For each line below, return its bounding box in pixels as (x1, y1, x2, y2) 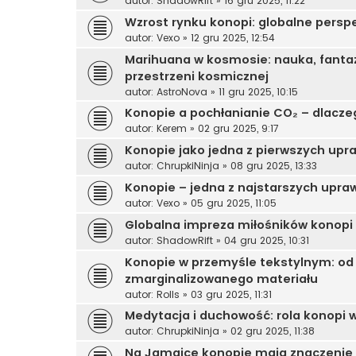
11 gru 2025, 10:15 (219, 84, 298, 99)
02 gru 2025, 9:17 (198, 121, 279, 135)
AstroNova (157, 84, 207, 99)
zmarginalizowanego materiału (125, 270, 318, 287)
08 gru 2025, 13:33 (230, 158, 317, 172)
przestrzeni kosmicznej (125, 68, 269, 84)
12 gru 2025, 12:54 (191, 30, 275, 44)
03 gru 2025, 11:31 (191, 287, 272, 301)
